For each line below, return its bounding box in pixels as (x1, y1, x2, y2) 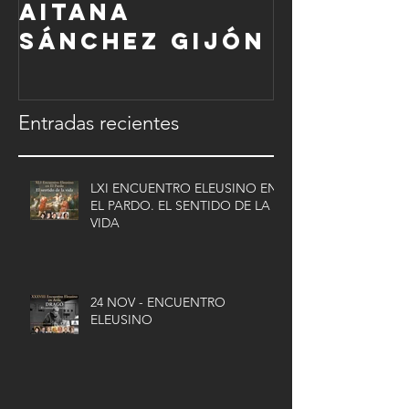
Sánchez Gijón (19, 26, 266, 56)
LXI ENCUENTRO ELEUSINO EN (90, 180, 278, 197)
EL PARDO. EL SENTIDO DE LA (90, 197, 270, 215)
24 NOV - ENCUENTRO (90, 294, 225, 311)
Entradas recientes (18, 110, 179, 136)
